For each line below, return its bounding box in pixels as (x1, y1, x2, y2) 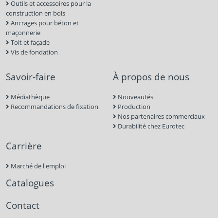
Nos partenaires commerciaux (116, 111, 205, 121)
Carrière (6, 139, 42, 152)
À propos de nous (113, 70, 189, 83)
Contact (6, 198, 39, 212)
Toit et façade (9, 37, 50, 47)
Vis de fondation (9, 47, 58, 56)
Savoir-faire (6, 70, 55, 83)
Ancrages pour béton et (9, 18, 79, 27)
